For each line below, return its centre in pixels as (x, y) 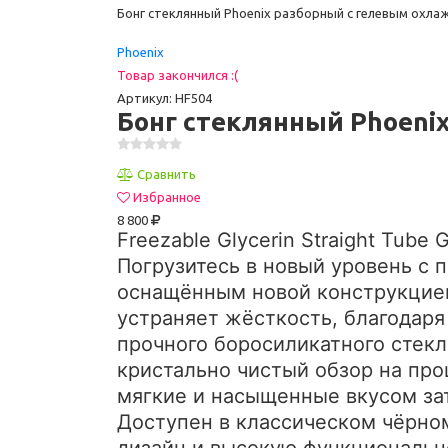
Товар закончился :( (177, 75)
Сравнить (166, 174)
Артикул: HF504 (164, 98)
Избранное (167, 197)
